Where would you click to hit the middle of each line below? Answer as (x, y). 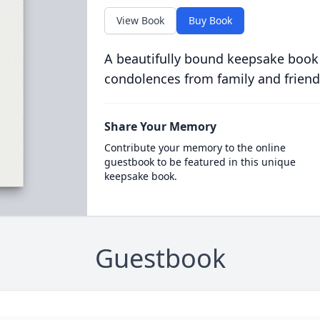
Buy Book (210, 20)
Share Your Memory (160, 126)
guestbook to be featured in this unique (200, 162)
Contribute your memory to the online (195, 147)
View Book (140, 20)
